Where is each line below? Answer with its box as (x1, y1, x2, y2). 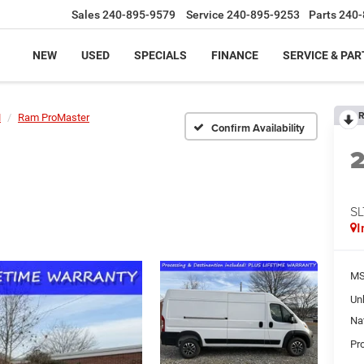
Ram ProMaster (18, 111, 89, 123)
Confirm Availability (211, 119, 305, 136)
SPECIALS (134, 49, 187, 63)
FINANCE (211, 49, 258, 63)
